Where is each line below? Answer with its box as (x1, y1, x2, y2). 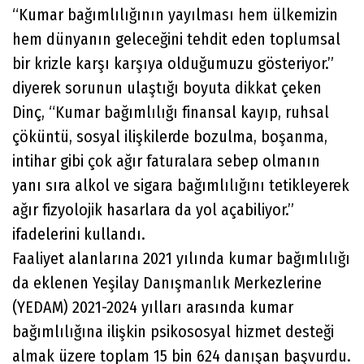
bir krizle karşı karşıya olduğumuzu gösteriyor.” (12, 53, 334, 73)
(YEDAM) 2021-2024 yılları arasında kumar (12, 297, 293, 317)
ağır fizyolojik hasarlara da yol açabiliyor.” (12, 199, 294, 219)
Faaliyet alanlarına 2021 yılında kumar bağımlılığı (12, 248, 350, 268)
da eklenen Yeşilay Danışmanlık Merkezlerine (12, 272, 322, 292)
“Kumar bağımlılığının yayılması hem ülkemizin (12, 4, 338, 24)
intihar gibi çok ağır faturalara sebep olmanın (12, 150, 320, 171)
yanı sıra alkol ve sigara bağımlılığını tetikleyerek (12, 175, 349, 195)
